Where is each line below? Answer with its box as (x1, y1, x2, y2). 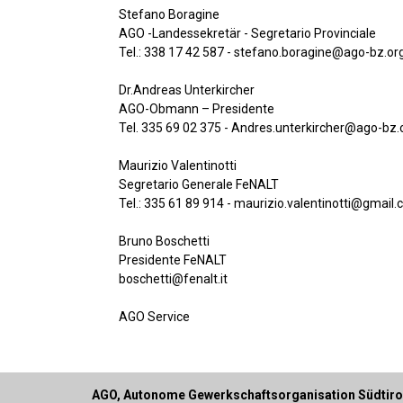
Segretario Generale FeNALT (119, 177, 279, 192)
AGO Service (119, 309, 190, 324)
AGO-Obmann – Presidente (119, 102, 274, 116)
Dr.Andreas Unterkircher (119, 83, 255, 97)
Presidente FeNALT (119, 253, 227, 267)
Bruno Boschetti (119, 234, 210, 248)
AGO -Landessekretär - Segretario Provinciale (119, 26, 376, 40)
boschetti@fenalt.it (119, 272, 228, 286)
